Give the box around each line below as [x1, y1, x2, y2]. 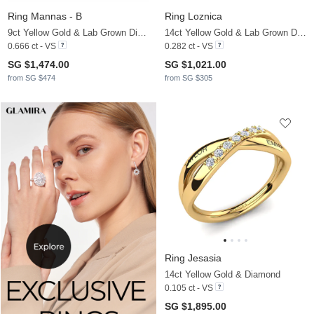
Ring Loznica [165, 10, 222, 22]
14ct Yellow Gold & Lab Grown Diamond [297, 27, 306, 38]
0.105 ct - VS [165, 282, 213, 293]
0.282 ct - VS [165, 41, 213, 51]
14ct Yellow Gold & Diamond [165, 268, 280, 280]
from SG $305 [165, 73, 212, 82]
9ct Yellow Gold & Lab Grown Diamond [137, 27, 146, 38]
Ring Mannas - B [8, 10, 82, 22]
